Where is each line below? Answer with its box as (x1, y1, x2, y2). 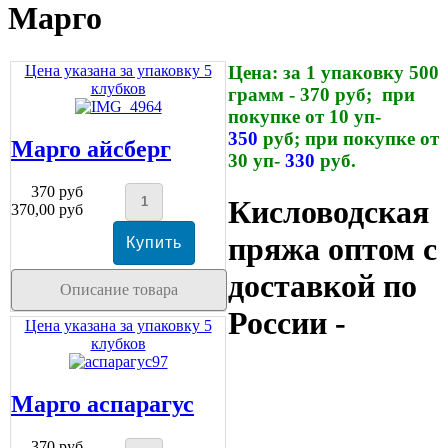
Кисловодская (228, 193, 429, 230)
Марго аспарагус (11, 390, 194, 417)
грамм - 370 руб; (228, 84, 377, 106)
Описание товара (59, 280, 178, 298)
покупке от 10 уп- (228, 106, 381, 128)
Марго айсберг (11, 135, 171, 162)
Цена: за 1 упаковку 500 (228, 62, 439, 84)
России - (228, 304, 346, 341)
